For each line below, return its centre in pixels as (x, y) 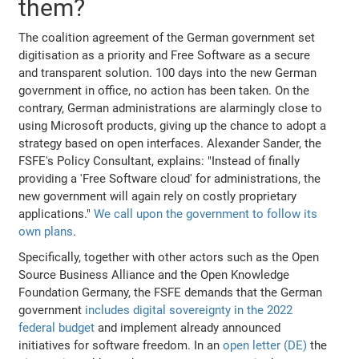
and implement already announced (188, 327)
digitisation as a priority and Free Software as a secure (165, 55)
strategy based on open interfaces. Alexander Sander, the (170, 143)
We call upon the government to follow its (206, 214)
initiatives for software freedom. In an (121, 345)
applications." (56, 214)
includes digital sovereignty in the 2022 (189, 310)
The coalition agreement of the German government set (167, 37)
